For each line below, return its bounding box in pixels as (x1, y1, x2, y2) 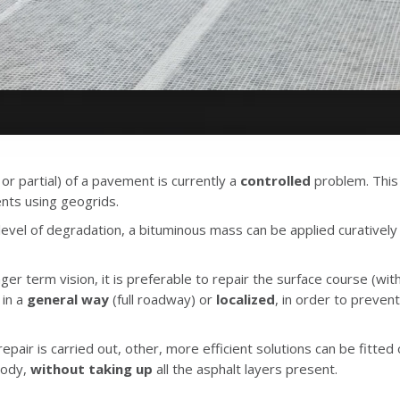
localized (215, 290, 275, 309)
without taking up (29, 360, 153, 379)
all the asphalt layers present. (152, 360, 337, 379)
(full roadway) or (112, 290, 216, 309)
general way (22, 290, 112, 309)
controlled (236, 171, 314, 190)
